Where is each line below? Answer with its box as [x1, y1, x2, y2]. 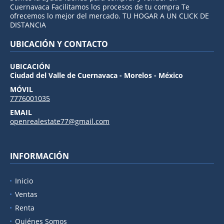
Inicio [15, 175, 33, 185]
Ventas [15, 189, 37, 199]
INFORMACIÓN [10, 150, 69, 161]
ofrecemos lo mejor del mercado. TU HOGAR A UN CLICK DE [10, 10, 209, 20]
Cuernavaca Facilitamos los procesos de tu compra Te [10, 1, 189, 11]
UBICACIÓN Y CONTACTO [10, 38, 108, 49]
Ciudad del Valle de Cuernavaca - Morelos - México [10, 70, 183, 80]
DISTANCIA [10, 19, 46, 29]
